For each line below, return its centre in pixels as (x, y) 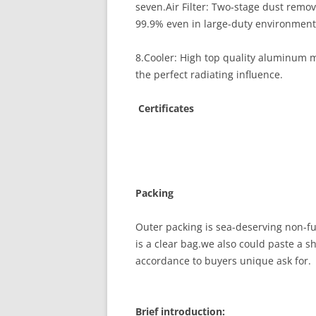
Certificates (165, 108)
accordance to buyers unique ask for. (223, 261)
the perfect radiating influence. (209, 74)
